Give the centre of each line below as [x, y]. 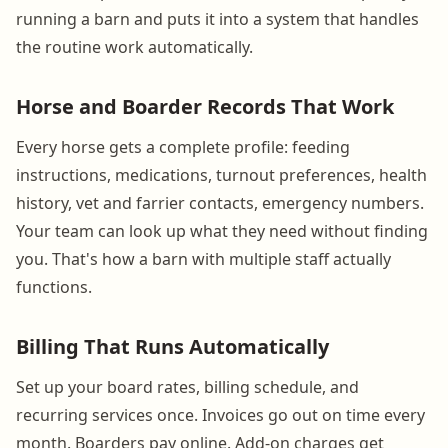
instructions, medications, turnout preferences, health [221, 174]
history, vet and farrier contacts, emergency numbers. [220, 202]
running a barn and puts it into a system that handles [217, 18]
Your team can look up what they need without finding [222, 230]
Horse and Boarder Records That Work [205, 106]
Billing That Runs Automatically [172, 346]
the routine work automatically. [134, 46]
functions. [54, 286]
